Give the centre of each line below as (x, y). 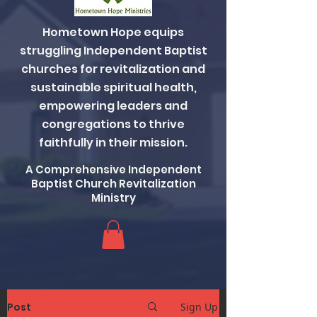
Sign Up (199, 306)
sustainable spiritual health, (113, 87)
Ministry (113, 198)
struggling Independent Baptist (113, 51)
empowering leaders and (113, 106)
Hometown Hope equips (113, 32)
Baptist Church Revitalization (113, 184)
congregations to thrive (113, 124)
